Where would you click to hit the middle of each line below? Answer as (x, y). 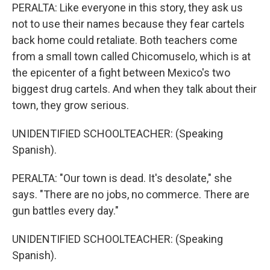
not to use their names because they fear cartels (128, 24)
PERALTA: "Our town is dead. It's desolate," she (122, 178)
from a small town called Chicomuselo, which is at (131, 57)
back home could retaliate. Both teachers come (125, 40)
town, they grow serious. (71, 105)
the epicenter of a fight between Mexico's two (121, 73)
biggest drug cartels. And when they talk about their (134, 89)
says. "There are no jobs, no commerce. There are (131, 195)
